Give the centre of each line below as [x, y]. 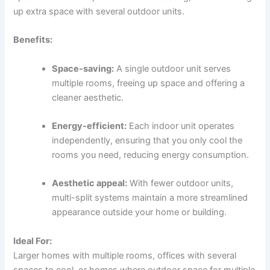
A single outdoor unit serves [173, 68]
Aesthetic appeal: [90, 184]
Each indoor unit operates [181, 126]
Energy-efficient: [89, 126]
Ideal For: [33, 241]
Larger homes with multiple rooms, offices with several [125, 255]
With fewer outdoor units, [181, 184]
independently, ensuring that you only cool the [147, 140]
